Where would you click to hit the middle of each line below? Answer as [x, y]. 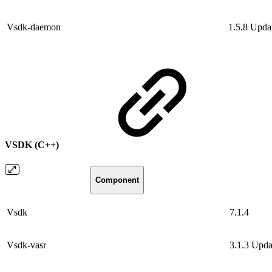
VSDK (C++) [33, 145]
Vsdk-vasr [26, 245]
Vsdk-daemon [34, 27]
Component [117, 180]
